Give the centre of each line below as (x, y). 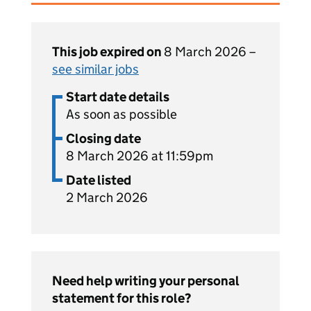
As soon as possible (121, 114)
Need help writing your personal (146, 281)
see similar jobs (95, 69)
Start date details (118, 97)
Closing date (103, 138)
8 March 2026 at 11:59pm (140, 156)
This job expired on (108, 52)
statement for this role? (121, 298)
